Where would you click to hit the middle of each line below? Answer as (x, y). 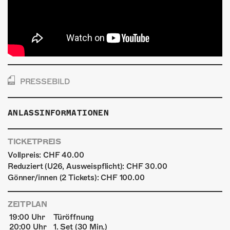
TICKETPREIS (34, 142)
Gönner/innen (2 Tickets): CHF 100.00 (76, 178)
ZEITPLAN (27, 205)
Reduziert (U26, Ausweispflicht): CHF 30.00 (88, 167)
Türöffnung (74, 217)
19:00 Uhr (27, 217)
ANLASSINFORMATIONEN (59, 113)
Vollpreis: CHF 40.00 (46, 155)
